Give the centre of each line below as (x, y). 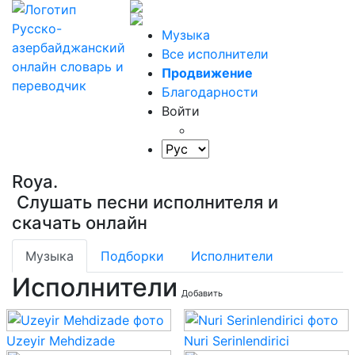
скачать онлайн (80, 223)
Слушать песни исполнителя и (145, 202)
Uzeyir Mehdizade (61, 341)
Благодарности (210, 92)
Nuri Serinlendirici (237, 341)
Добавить (202, 293)
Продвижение (208, 73)
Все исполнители (216, 54)
